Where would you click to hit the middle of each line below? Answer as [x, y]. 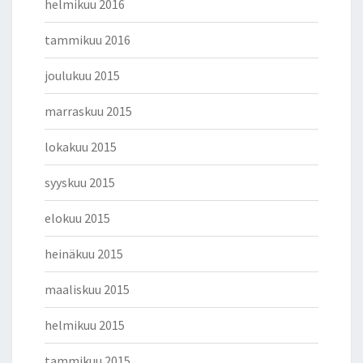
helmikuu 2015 [85, 325]
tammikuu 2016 [88, 40]
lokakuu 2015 [81, 147]
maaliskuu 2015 [87, 289]
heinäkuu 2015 [84, 254]
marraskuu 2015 [88, 111]
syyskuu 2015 [80, 182]
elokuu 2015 [77, 218]
